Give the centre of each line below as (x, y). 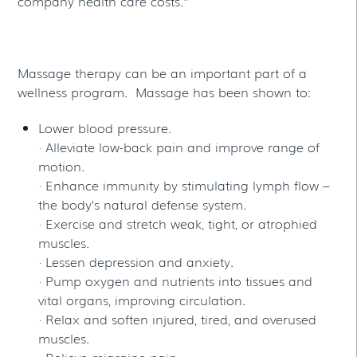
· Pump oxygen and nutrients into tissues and (175, 280)
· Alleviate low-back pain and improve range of (179, 146)
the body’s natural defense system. (142, 204)
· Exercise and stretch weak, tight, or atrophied (178, 223)
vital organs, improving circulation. (142, 299)
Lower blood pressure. (105, 127)
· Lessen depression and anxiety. (136, 261)
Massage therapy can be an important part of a (163, 73)
